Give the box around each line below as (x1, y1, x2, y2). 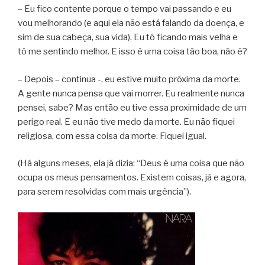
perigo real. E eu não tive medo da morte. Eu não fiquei (18, 116, 235, 127)
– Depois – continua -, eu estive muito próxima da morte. (18, 73, 241, 85)
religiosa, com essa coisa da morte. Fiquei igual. (18, 130, 206, 141)
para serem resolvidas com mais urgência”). (18, 186, 191, 198)
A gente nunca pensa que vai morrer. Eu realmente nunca (18, 88, 244, 99)
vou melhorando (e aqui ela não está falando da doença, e (18, 18, 244, 29)
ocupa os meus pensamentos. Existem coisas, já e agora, (18, 172, 246, 183)
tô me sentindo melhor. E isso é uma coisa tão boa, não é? (18, 46, 247, 57)
